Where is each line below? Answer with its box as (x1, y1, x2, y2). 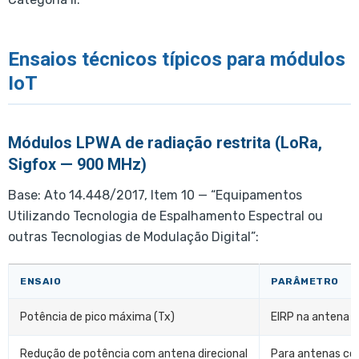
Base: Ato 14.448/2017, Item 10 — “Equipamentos (8, 187, 302, 203)
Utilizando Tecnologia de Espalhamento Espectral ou (8, 208, 323, 224)
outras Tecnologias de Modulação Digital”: (8, 228, 259, 244)
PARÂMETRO (271, 275, 339, 287)
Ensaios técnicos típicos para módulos (8, 47, 345, 71)
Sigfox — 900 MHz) (8, 154, 147, 174)
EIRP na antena (271, 309, 349, 324)
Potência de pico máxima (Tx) (20, 309, 175, 324)
